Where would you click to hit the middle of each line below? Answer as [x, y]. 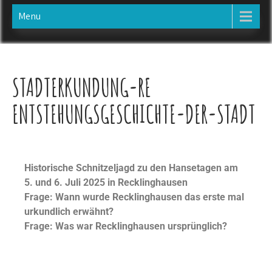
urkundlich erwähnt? [69, 212]
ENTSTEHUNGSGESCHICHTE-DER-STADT [134, 114]
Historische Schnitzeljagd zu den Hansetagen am [131, 168]
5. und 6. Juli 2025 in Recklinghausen [106, 182]
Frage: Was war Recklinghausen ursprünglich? [126, 226]
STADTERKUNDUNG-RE [82, 87]
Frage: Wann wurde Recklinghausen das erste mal [134, 197]
